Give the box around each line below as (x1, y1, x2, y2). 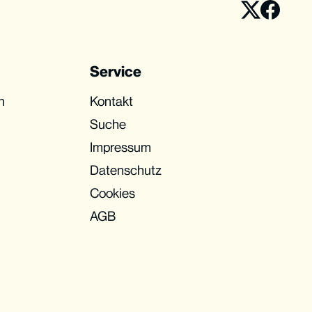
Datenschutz (90, 162, 162, 178)
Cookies (90, 185, 136, 201)
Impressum (90, 139, 152, 155)
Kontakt (90, 93, 134, 109)
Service (90, 62, 142, 80)
